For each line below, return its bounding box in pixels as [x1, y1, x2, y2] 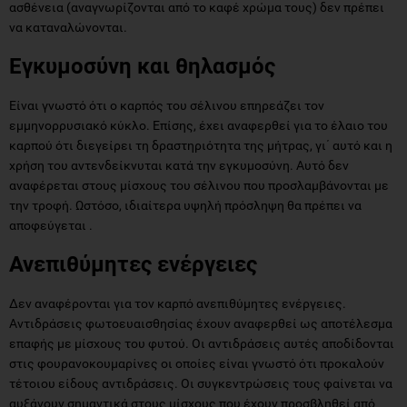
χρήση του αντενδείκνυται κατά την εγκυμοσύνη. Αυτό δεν [9, 157, 349, 173]
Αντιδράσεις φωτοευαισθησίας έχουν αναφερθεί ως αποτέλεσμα [9, 315, 392, 331]
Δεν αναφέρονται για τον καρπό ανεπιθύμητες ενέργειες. [9, 295, 346, 311]
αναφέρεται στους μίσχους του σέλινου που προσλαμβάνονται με [9, 177, 389, 193]
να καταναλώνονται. [9, 19, 127, 35]
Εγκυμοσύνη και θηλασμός [9, 53, 275, 79]
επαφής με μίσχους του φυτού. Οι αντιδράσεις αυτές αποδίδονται [9, 335, 394, 351]
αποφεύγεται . [9, 217, 93, 233]
